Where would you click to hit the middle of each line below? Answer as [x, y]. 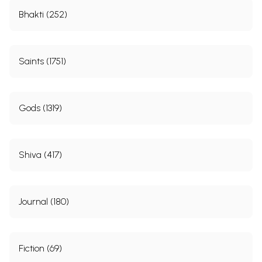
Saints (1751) [42, 61]
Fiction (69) [40, 248]
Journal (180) [44, 201]
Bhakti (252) [43, 14]
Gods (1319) [40, 108]
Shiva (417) [40, 154]
